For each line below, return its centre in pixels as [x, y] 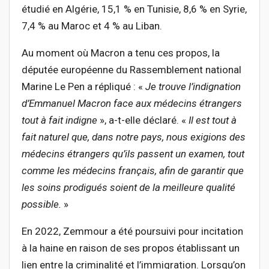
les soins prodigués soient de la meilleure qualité [128, 188]
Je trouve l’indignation [193, 87]
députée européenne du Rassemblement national [131, 70]
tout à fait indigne [59, 120]
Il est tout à [213, 120]
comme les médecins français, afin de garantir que [133, 171]
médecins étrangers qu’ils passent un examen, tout [133, 154]
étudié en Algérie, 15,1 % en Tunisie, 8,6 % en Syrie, [134, 9]
